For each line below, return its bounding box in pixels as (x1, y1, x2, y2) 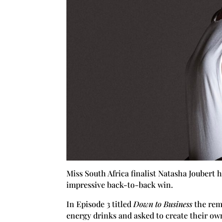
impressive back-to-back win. (66, 179, 173, 190)
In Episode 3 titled (66, 198, 134, 209)
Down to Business (133, 198, 193, 209)
